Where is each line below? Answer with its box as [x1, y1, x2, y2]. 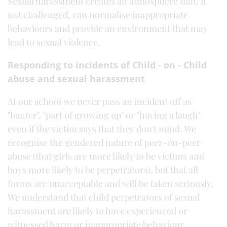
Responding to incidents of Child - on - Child [8, 59, 207, 71]
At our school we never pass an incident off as [8, 95, 192, 107]
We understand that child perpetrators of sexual [8, 191, 200, 203]
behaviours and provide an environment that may [8, 22, 208, 34]
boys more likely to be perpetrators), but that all [8, 164, 198, 176]
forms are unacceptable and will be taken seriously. [8, 177, 213, 190]
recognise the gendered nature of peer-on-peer [8, 136, 201, 148]
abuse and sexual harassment [8, 72, 145, 85]
